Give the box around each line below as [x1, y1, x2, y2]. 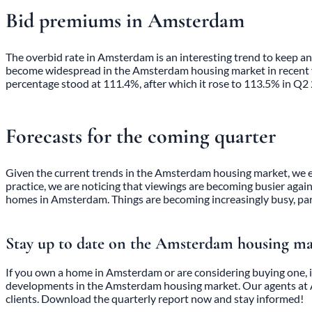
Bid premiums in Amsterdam [6, 8, 244, 34]
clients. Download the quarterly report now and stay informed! [6, 292, 304, 306]
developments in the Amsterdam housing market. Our [6, 279, 264, 292]
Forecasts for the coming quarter [6, 123, 276, 150]
